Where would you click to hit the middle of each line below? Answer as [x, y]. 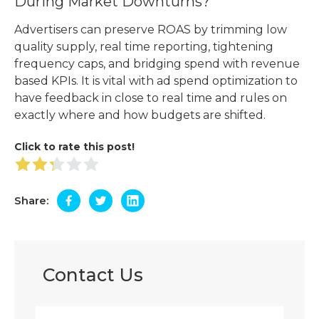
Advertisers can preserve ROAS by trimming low [151, 30]
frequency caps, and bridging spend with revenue [157, 64]
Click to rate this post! [74, 147]
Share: [31, 200]
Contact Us [93, 275]
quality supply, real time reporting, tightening [144, 47]
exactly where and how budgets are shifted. [140, 115]
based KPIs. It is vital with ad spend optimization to [156, 81]
